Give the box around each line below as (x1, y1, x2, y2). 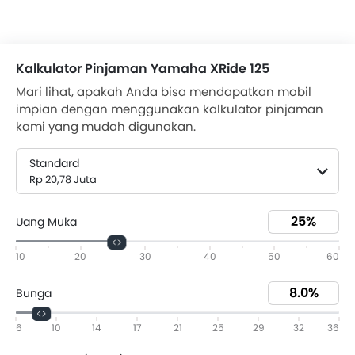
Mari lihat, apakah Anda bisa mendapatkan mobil (16, 83, 311, 101)
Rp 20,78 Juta (29, 172, 97, 188)
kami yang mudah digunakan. (16, 118, 196, 136)
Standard (29, 155, 79, 172)
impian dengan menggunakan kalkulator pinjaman (16, 101, 323, 118)
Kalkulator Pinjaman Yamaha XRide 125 (16, 59, 269, 78)
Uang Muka (16, 213, 77, 230)
